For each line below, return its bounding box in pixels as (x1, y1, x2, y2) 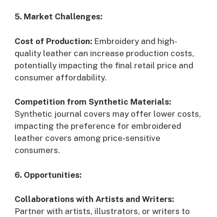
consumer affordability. (15, 72, 107, 82)
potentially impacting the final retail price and (15, 60, 193, 70)
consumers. (15, 145, 60, 155)
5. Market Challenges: (15, 12, 102, 22)
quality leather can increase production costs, (15, 48, 194, 58)
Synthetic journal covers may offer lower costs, (15, 109, 201, 119)
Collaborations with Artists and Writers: (15, 194, 174, 204)
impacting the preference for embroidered (15, 121, 181, 131)
